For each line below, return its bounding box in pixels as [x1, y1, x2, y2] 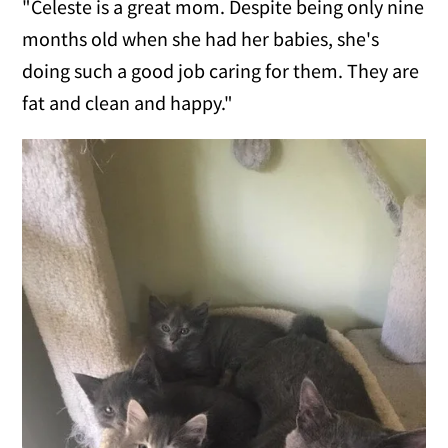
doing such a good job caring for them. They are [22, 58, 420, 84]
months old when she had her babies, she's [22, 26, 380, 52]
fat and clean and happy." [22, 90, 234, 116]
